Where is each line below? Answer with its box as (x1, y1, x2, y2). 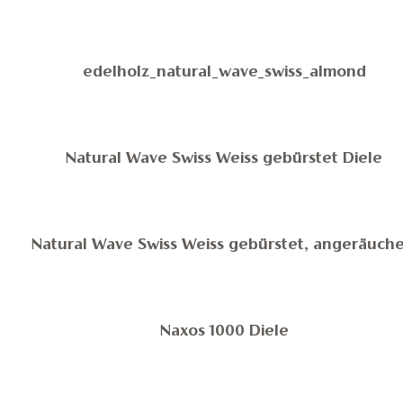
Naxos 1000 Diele (160, 325, 289, 339)
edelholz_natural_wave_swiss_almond (83, 66, 366, 80)
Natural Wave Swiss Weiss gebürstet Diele (66, 152, 383, 166)
